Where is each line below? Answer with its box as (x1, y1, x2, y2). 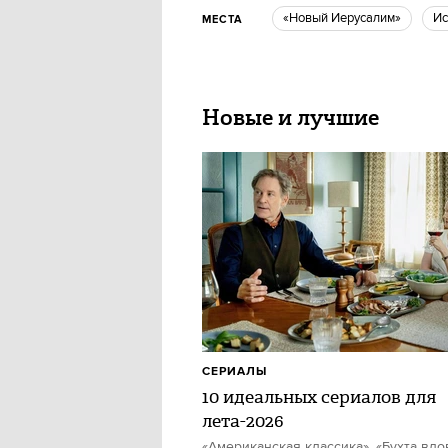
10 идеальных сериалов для (202, 384, 436, 410)
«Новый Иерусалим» (298, 10, 401, 26)
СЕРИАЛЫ (202, 364, 267, 379)
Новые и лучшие (202, 102, 379, 133)
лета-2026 (202, 408, 284, 434)
